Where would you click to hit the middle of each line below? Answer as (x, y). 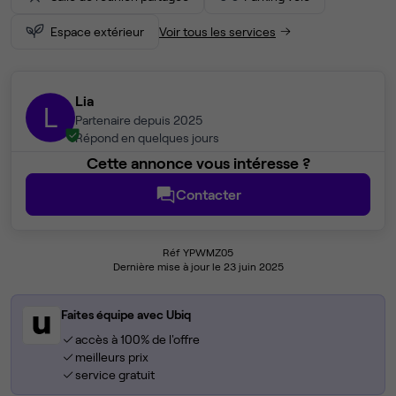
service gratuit (114, 375)
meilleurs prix (111, 357)
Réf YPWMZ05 (198, 252)
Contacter (209, 194)
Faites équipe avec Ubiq (126, 315)
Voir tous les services (217, 31)
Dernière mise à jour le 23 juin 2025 (198, 267)
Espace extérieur (97, 31)
